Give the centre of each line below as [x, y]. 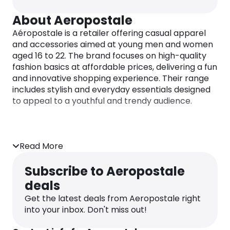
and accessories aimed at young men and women [113, 44]
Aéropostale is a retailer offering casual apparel [109, 33]
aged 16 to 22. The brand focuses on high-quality [109, 56]
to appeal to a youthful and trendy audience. [102, 101]
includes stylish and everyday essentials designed [111, 90]
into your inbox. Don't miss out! [86, 210]
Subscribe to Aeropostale [105, 171]
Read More [41, 146]
